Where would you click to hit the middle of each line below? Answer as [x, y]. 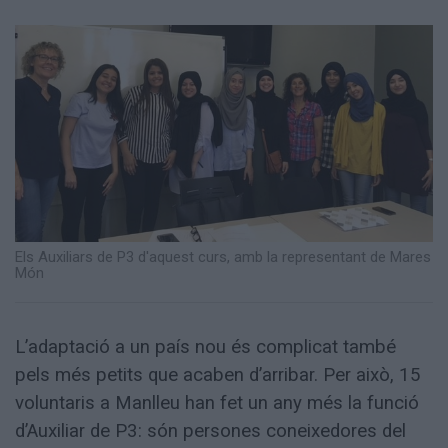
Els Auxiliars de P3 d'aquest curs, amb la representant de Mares [223, 257]
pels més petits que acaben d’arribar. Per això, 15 [218, 375]
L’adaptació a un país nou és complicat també [205, 347]
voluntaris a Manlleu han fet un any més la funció [217, 403]
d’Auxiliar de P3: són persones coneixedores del [210, 431]
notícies [58, 53]
